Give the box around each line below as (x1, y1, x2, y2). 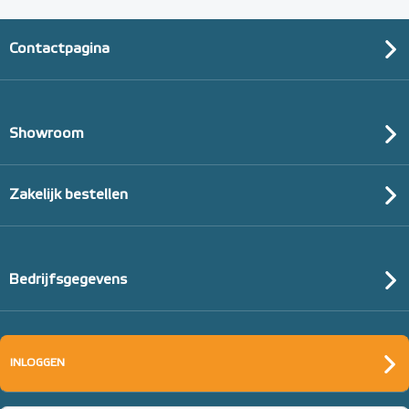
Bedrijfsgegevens (9, 273, 127, 288)
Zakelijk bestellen (9, 188, 128, 203)
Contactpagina (9, 42, 110, 57)
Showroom (9, 127, 84, 142)
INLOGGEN (10, 358, 65, 369)
